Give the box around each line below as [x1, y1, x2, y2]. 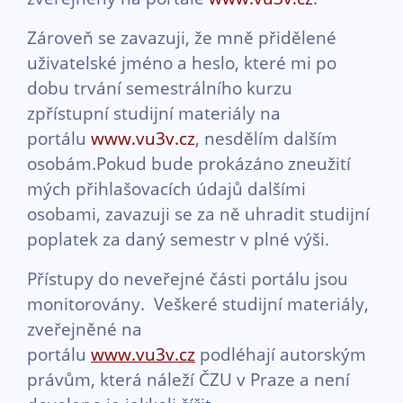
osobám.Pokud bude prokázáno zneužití [27, 151, 351, 175]
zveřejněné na [27, 317, 142, 341]
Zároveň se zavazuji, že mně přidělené [27, 25, 336, 49]
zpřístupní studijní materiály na [27, 101, 281, 125]
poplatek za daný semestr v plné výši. [27, 227, 329, 251]
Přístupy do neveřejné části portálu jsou [27, 266, 348, 291]
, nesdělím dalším [195, 126, 337, 150]
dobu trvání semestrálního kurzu [27, 76, 292, 100]
